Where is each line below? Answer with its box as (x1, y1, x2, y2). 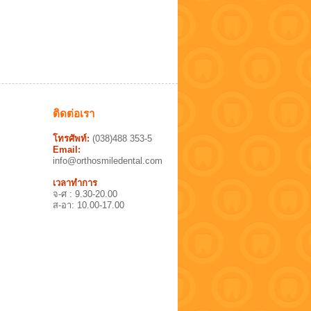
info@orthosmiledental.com (53, 155, 162, 167)
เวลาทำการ (53, 178, 97, 189)
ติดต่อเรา (53, 108, 95, 120)
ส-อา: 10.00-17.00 (53, 200, 124, 211)
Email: (53, 144, 81, 155)
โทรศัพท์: (53, 133, 90, 144)
